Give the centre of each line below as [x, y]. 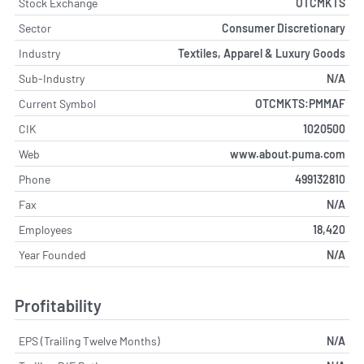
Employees [45, 229]
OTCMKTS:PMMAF [300, 103]
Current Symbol [57, 103]
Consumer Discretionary [284, 28]
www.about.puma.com [288, 154]
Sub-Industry [52, 78]
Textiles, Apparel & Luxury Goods [262, 53]
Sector [35, 28]
